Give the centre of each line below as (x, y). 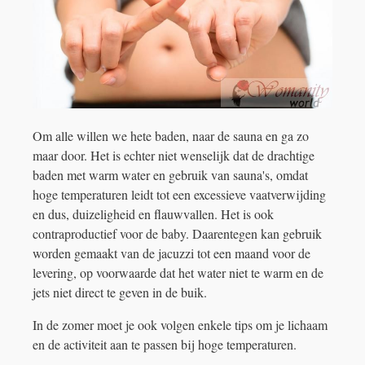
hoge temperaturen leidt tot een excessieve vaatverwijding (179, 194)
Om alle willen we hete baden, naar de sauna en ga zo (171, 135)
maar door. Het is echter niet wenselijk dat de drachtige (174, 155)
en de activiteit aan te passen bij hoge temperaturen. (165, 344)
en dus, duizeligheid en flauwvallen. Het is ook (153, 213)
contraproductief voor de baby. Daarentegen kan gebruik (177, 233)
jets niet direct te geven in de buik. (120, 292)
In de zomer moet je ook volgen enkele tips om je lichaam (180, 324)
